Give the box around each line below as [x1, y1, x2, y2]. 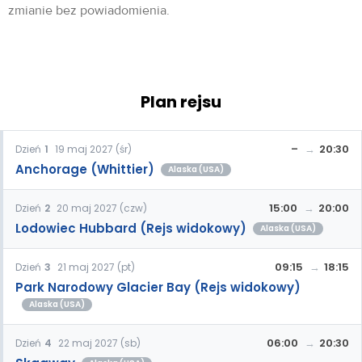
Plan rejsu [141, 90, 221, 113]
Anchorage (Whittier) [15, 160, 154, 178]
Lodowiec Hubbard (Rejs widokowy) [15, 219, 246, 237]
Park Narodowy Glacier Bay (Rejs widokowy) [15, 278, 301, 296]
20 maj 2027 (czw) [57, 200, 147, 215]
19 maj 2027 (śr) [55, 141, 132, 156]
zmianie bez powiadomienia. [8, 2, 173, 19]
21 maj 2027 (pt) [57, 259, 135, 274]
